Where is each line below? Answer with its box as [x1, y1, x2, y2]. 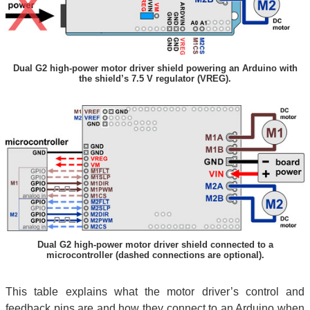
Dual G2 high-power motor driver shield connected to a [37, 239, 273, 250]
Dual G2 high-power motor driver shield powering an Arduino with [12, 62, 298, 73]
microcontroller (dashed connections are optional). [46, 249, 264, 260]
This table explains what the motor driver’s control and [6, 285, 304, 298]
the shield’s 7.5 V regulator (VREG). [79, 73, 231, 84]
